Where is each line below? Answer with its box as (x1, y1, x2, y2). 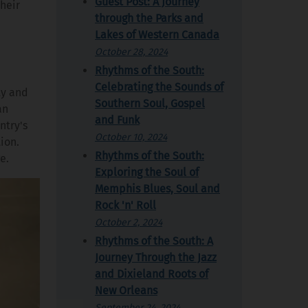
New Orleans (95, 283, 157, 297)
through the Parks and (95, 11, 203, 25)
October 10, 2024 (95, 131, 167, 143)
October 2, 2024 (95, 216, 162, 228)
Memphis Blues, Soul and (95, 181, 220, 195)
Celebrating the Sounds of (95, 80, 223, 93)
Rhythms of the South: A (95, 234, 213, 247)
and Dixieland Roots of (95, 267, 208, 280)
